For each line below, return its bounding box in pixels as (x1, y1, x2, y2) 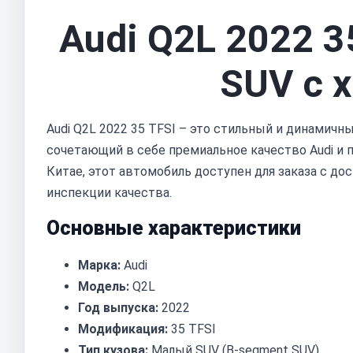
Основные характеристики (46, 217, 301, 240)
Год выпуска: (78, 300, 158, 315)
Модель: (78, 279, 129, 294)
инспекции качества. (46, 185, 172, 200)
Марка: (78, 258, 121, 273)
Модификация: (78, 321, 168, 336)
